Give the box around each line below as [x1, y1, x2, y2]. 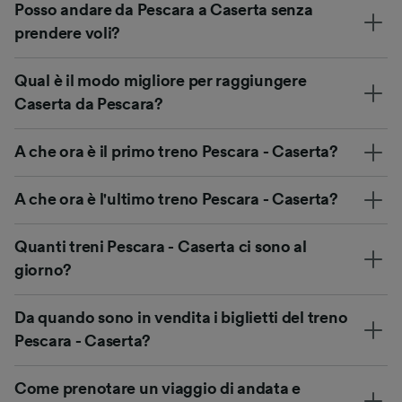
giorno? [14, 262, 73, 279]
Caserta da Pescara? [14, 96, 163, 113]
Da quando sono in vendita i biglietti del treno [14, 310, 348, 327]
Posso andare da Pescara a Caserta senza [14, 2, 313, 19]
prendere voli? [14, 25, 121, 42]
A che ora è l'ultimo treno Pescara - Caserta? [14, 191, 338, 208]
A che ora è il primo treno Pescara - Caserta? [14, 144, 338, 161]
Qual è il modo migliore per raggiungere [14, 73, 307, 90]
